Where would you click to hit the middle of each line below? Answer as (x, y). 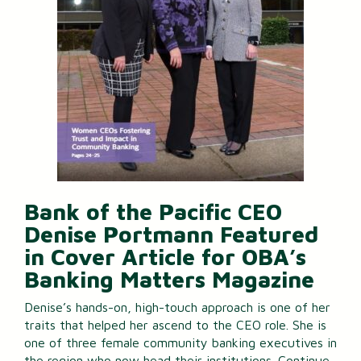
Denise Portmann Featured (171, 234)
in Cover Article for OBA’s (165, 257)
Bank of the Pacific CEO (153, 212)
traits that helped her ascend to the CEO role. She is (175, 324)
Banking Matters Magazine (169, 280)
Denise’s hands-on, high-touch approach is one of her (177, 307)
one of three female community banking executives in (180, 342)
